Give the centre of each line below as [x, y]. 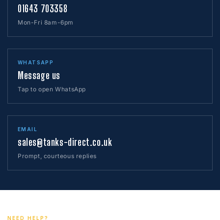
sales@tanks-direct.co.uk [65, 142]
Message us [39, 76]
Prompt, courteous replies [57, 156]
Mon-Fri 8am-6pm [46, 23]
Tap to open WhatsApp [52, 89]
